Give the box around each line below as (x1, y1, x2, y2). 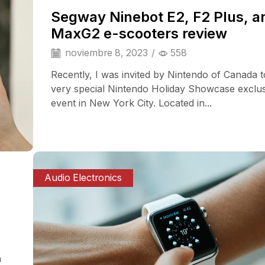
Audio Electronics (44, 172, 122, 184)
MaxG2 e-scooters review (51, 24, 227, 42)
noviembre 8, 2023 (63, 47, 148, 59)
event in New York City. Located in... (51, 96, 212, 109)
